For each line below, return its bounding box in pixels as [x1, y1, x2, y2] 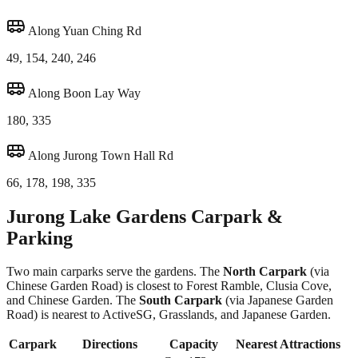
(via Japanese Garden [222, 293, 333, 308]
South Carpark [139, 293, 222, 308]
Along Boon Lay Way [26, 86, 141, 100]
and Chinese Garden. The [6, 293, 139, 308]
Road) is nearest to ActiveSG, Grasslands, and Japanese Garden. [6, 308, 331, 322]
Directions [82, 337, 137, 352]
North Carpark [223, 265, 307, 279]
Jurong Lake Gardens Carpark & [6, 205, 283, 227]
